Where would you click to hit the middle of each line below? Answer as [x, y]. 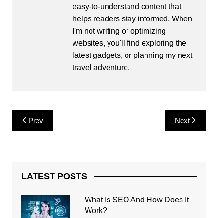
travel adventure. [101, 67]
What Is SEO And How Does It [136, 200]
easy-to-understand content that [127, 6]
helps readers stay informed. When [132, 18]
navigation [39, 132]
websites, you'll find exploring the [129, 43]
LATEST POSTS [54, 176]
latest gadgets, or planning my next [132, 55]
